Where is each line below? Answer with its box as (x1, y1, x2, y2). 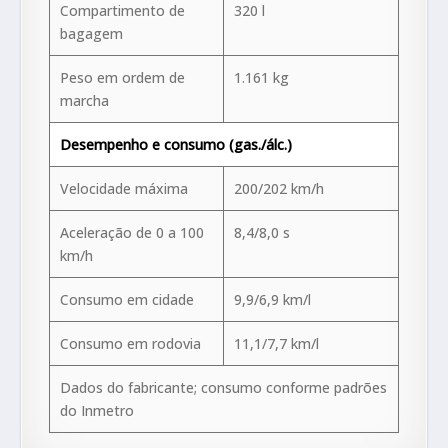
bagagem (60, 24, 123, 44)
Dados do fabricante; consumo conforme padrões (60, 378, 387, 398)
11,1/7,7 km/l (234, 334, 319, 354)
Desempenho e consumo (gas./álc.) (60, 135, 292, 155)
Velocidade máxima (60, 179, 188, 199)
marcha (60, 91, 109, 111)
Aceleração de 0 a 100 (60, 223, 204, 243)
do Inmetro (60, 401, 134, 421)
